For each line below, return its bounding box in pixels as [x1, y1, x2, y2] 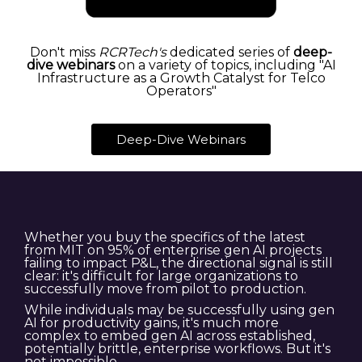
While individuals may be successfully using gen [24, 302, 335, 318]
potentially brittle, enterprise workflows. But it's [24, 341, 330, 357]
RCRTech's [99, 44, 170, 61]
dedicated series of [170, 44, 293, 61]
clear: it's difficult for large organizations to [24, 268, 298, 284]
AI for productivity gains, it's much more [24, 315, 279, 331]
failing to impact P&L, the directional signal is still [24, 255, 333, 271]
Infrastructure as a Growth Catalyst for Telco [36, 70, 326, 86]
